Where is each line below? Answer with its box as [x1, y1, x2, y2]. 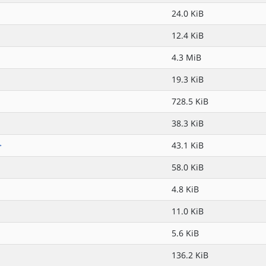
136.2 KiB [172, 249, 208, 261]
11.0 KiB [172, 205, 204, 217]
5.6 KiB [172, 227, 199, 239]
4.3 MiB [172, 52, 201, 63]
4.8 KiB [172, 183, 199, 195]
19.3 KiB [172, 74, 204, 85]
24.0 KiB [172, 8, 204, 19]
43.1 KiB [172, 140, 204, 151]
